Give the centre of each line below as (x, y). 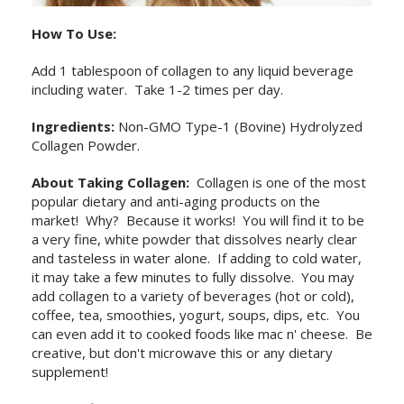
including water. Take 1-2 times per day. (157, 90)
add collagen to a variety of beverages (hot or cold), (193, 296)
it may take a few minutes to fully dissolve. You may (193, 277)
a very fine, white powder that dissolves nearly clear (194, 239)
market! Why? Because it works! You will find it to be (198, 220)
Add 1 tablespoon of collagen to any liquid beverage (193, 71)
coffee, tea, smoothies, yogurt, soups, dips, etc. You (196, 315)
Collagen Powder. (86, 146)
